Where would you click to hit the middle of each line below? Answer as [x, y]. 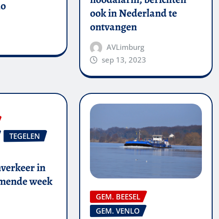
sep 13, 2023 [124, 59]
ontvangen [113, 27]
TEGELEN [25, 136]
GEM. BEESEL [118, 196]
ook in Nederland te [133, 13]
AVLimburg [126, 47]
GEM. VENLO [118, 210]
